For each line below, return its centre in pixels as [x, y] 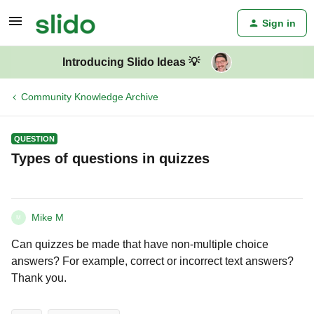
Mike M [48, 217]
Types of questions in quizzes [110, 158]
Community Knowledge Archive [90, 97]
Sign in [279, 23]
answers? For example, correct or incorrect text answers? [152, 261]
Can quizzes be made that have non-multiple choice [140, 244]
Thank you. [39, 278]
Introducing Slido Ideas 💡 [131, 62]
